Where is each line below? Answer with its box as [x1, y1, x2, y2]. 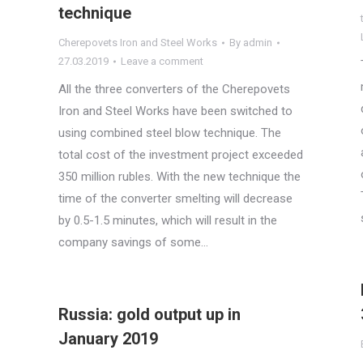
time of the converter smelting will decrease [58, 191, 293, 206]
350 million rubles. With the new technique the [58, 169, 301, 184]
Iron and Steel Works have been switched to [58, 104, 293, 118]
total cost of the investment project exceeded [58, 147, 303, 162]
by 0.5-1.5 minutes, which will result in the [58, 213, 277, 228]
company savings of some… [58, 235, 208, 250]
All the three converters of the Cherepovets [58, 82, 290, 96]
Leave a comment [121, 55, 203, 67]
